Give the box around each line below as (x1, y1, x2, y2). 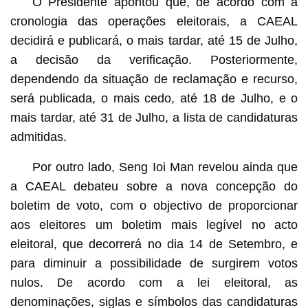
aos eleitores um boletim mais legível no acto (10, 217, 298, 232)
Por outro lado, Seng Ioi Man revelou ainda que (32, 159, 298, 174)
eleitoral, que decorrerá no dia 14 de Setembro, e (10, 236, 298, 251)
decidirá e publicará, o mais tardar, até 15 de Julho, (10, 33, 298, 47)
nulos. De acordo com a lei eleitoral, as (10, 275, 298, 289)
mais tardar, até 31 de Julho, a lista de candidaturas (10, 110, 298, 124)
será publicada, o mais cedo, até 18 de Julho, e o (10, 91, 298, 105)
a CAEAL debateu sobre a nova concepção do (10, 179, 298, 193)
